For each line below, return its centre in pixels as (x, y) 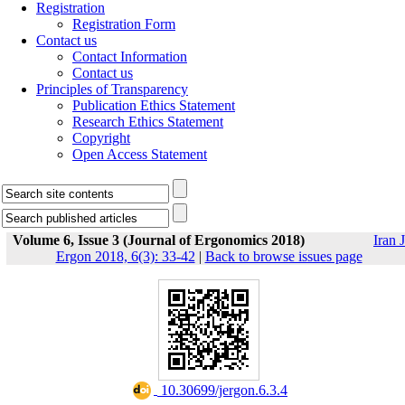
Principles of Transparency (112, 89)
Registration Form (124, 24)
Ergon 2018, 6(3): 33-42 (125, 256)
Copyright (101, 138)
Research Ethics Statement (148, 122)
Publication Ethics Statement (154, 105)
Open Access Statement (140, 154)
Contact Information (130, 57)
